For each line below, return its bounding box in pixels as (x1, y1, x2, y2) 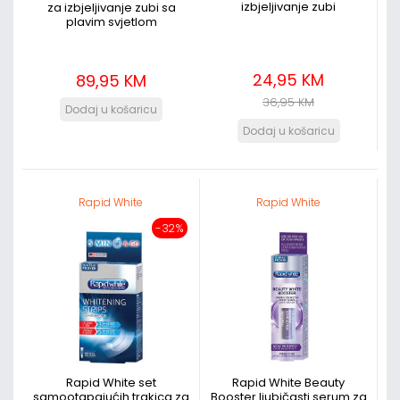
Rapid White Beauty (232, 374, 345, 391)
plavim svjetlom (65, 13, 157, 30)
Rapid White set (65, 374, 156, 391)
